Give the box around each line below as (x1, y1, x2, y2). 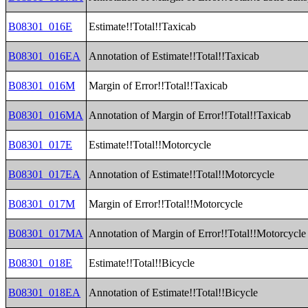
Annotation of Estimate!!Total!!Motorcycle (89, 168, 275, 180)
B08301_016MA (8, 109, 84, 121)
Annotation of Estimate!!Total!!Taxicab (89, 50, 260, 62)
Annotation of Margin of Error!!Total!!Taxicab (89, 109, 291, 121)
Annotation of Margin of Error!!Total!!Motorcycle (89, 228, 307, 239)
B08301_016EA (8, 50, 81, 62)
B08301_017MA (8, 228, 84, 239)
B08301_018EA (8, 287, 81, 298)
